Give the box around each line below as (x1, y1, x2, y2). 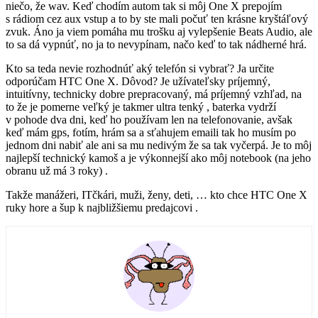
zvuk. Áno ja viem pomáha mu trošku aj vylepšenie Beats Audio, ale (6, 25, 312, 38)
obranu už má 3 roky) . (6, 164, 108, 177)
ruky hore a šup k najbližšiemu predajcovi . (6, 201, 198, 214)
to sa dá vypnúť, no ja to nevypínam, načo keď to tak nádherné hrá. (6, 38, 307, 50)
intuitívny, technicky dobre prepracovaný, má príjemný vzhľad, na (6, 87, 302, 100)
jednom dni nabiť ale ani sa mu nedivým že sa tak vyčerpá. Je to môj (6, 138, 312, 151)
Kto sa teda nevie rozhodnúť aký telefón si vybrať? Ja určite (6, 62, 274, 75)
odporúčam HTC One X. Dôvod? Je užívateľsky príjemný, (6, 75, 270, 87)
